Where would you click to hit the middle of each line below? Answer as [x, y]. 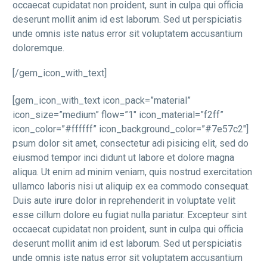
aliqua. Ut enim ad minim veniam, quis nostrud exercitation [132, 172]
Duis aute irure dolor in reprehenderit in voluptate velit [124, 201]
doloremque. [38, 48]
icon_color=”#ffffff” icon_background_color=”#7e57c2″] [131, 129]
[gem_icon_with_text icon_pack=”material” [102, 101]
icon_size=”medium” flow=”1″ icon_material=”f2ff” [118, 115]
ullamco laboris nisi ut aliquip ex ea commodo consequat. [131, 187]
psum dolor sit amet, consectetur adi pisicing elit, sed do [131, 144]
